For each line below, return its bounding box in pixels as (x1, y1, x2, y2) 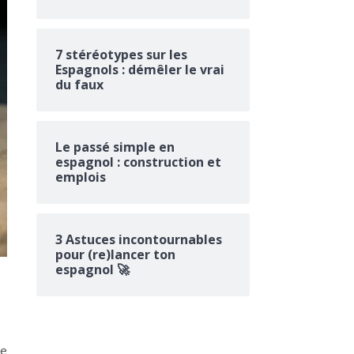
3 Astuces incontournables (55, 231, 222, 248)
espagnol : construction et (55, 153, 221, 171)
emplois (55, 168, 106, 186)
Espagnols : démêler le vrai (55, 61, 224, 78)
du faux (55, 76, 104, 93)
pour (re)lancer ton (55, 246, 175, 263)
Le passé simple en (55, 138, 175, 156)
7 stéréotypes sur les (55, 46, 187, 63)
